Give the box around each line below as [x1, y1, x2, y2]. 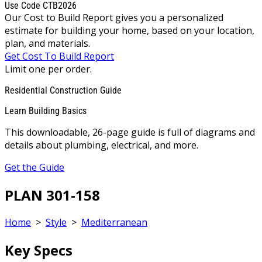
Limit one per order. [5, 62, 92, 75]
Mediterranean [81, 216, 147, 229]
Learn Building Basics [5, 105, 87, 116]
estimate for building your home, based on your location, [5, 23, 254, 37]
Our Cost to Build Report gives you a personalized [5, 11, 223, 24]
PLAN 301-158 [5, 185, 100, 205]
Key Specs [5, 240, 73, 260]
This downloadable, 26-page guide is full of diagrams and [5, 125, 255, 139]
